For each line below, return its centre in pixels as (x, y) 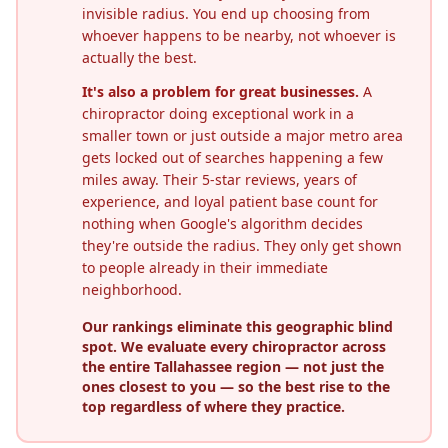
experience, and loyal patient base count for (230, 201)
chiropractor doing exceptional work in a (218, 113)
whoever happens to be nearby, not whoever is (239, 35)
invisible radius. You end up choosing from (226, 13)
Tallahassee (193, 366)
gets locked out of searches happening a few (232, 157)
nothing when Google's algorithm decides (222, 223)
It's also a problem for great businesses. (220, 91)
